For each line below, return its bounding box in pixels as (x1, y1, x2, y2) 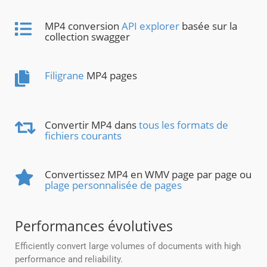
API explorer (122, 19, 179, 33)
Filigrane (45, 69, 84, 83)
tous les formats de (139, 118, 228, 132)
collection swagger (45, 30, 130, 44)
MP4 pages (84, 69, 137, 83)
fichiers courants (45, 129, 122, 143)
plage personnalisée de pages (45, 178, 182, 193)
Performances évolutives (15, 216, 173, 236)
